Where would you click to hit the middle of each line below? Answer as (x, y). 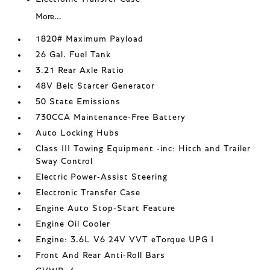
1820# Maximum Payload (90, 39)
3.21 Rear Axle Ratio (80, 71)
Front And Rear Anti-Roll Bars (101, 256)
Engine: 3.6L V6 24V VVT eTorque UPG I (125, 240)
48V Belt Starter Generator (96, 86)
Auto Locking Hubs (78, 133)
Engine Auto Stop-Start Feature (106, 209)
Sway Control (64, 162)
